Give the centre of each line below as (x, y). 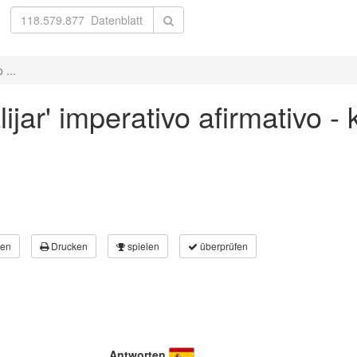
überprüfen (223, 246)
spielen (142, 246)
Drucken (68, 246)
